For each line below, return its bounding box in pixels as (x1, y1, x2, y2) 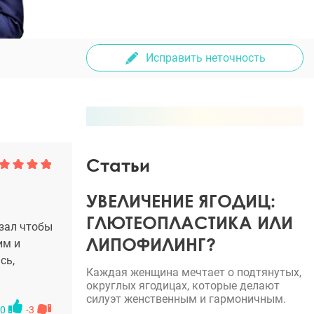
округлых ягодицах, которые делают (86, 279, 280, 292)
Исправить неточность (145, 51, 266, 64)
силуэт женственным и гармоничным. (86, 292, 286, 306)
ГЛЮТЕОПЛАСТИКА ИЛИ (86, 212, 293, 233)
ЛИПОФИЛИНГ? (86, 233, 216, 255)
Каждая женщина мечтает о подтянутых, (86, 266, 301, 279)
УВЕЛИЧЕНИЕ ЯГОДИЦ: (86, 190, 275, 212)
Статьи (86, 154, 150, 176)
